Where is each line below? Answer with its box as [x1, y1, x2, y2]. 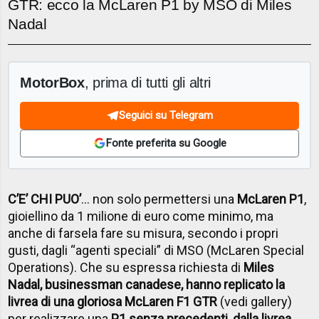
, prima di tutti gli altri [84, 73, 211, 90]
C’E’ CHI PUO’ [8, 191, 82, 206]
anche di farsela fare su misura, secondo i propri [8, 225, 279, 241]
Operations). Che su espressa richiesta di [8, 259, 244, 275]
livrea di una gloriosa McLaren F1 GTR [8, 293, 218, 309]
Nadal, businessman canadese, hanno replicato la [8, 276, 286, 292]
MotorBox [20, 73, 85, 90]
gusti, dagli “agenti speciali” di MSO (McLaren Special [8, 242, 305, 258]
